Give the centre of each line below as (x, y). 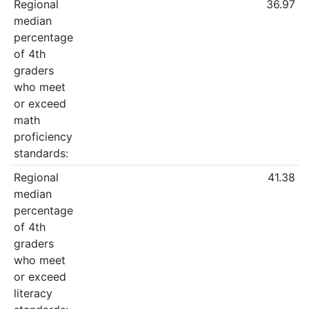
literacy (33, 293)
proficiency (43, 137)
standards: (41, 153)
